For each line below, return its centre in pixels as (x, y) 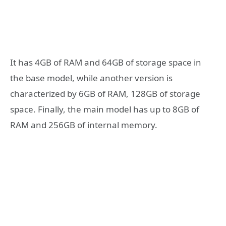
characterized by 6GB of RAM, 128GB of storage (105, 93)
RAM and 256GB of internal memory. (84, 125)
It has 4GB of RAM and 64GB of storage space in (106, 62)
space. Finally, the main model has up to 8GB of (105, 109)
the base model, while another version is (91, 78)
